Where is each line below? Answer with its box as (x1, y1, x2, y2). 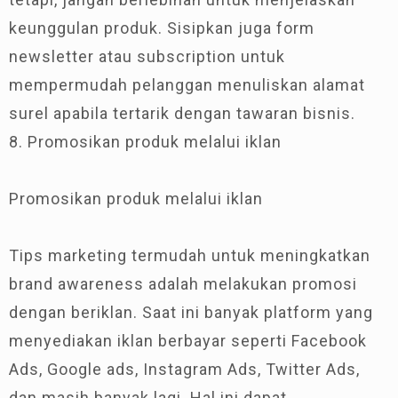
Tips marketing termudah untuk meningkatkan (9, 245, 370, 265)
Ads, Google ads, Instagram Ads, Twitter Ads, (9, 359, 360, 378)
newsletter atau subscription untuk (9, 46, 285, 66)
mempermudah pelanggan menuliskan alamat (9, 75, 365, 94)
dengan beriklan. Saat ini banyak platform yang (9, 302, 373, 322)
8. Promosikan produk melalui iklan (9, 131, 282, 151)
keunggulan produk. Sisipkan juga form (9, 18, 314, 37)
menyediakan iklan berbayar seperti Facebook (9, 330, 367, 350)
